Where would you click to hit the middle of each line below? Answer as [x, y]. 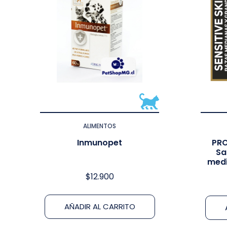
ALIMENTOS [100, 126]
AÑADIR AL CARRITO [100, 206]
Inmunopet [100, 142]
